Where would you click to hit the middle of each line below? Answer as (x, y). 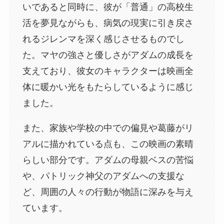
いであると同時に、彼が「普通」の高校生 (108, 7)
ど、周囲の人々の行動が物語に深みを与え (108, 192)
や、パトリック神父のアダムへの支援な (103, 176)
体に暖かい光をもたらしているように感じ (108, 87)
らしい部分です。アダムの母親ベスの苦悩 (108, 160)
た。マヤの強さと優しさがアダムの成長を (108, 55)
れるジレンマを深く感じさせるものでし (103, 39)
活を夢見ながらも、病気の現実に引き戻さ (108, 23)
